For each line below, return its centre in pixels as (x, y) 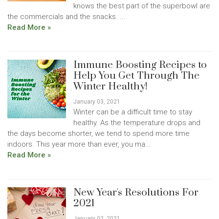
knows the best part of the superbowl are (142, 6)
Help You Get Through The (136, 76)
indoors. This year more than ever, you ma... (79, 144)
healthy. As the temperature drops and (137, 123)
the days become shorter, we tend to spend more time (99, 133)
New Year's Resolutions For (136, 193)
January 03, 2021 (97, 102)
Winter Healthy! (110, 87)
